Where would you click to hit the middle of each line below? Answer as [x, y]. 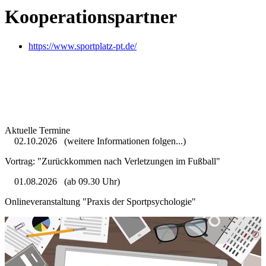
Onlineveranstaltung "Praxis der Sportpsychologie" [102, 201]
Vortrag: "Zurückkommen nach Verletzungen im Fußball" [114, 161]
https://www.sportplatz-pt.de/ [83, 46]
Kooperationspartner [91, 17]
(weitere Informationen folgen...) [124, 141]
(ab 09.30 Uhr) [91, 181]
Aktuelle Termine [37, 130]
